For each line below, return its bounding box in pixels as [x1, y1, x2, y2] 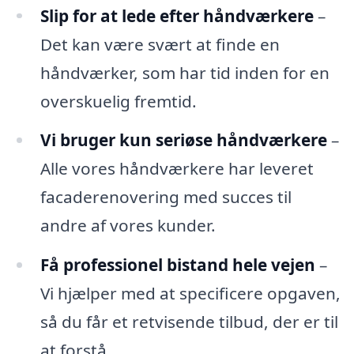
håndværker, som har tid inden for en [40, 61, 330, 84]
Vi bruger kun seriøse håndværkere [40, 129, 327, 152]
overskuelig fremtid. [40, 89, 197, 112]
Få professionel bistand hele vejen [40, 254, 315, 277]
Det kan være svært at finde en [40, 32, 280, 55]
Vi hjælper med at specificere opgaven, [40, 282, 341, 305]
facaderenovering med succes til [40, 186, 292, 209]
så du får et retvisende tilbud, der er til [40, 311, 338, 333]
